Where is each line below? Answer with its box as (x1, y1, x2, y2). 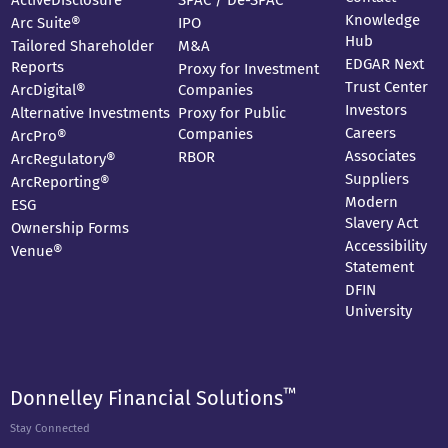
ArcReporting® (11, 173, 110, 191)
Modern (344, 193, 398, 211)
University (344, 302, 412, 320)
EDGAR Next (344, 55, 424, 73)
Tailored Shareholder (11, 37, 154, 55)
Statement (344, 258, 414, 276)
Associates (344, 147, 416, 165)
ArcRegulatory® (11, 150, 116, 168)
